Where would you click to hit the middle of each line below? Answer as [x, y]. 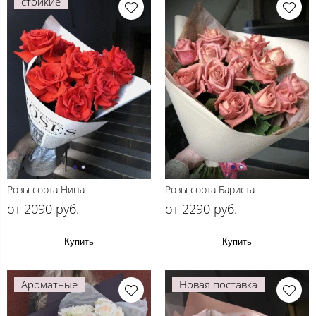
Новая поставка [218, 284]
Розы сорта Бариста [210, 189]
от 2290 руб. [201, 208]
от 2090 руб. [43, 208]
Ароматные [49, 284]
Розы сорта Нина [46, 189]
